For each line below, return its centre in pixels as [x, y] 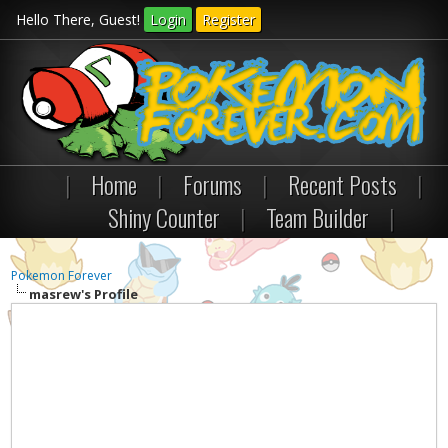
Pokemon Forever [62, 275]
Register [228, 19]
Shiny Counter [164, 217]
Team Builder [317, 217]
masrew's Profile [84, 294]
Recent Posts [342, 184]
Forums [212, 184]
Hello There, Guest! [79, 19]
